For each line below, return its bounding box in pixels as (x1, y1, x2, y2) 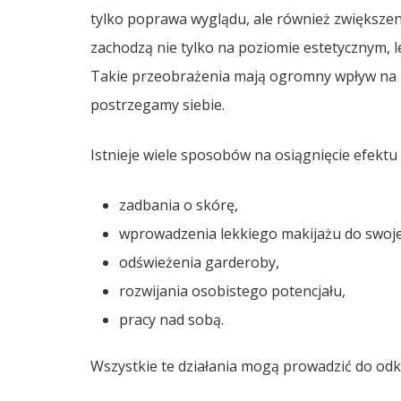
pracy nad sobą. (118, 310, 224, 330)
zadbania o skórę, (118, 195, 238, 216)
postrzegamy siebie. (90, 95, 225, 115)
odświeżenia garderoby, (118, 252, 279, 273)
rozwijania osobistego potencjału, (118, 281, 346, 302)
